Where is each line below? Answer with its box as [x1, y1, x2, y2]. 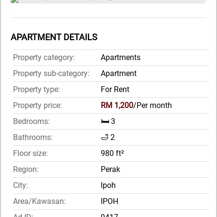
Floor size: [13, 149, 48, 158]
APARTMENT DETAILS [11, 32, 97, 43]
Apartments [101, 53, 140, 62]
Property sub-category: [13, 69, 90, 78]
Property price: [13, 101, 62, 110]
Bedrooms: [13, 117, 50, 126]
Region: [13, 165, 39, 174]
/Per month [133, 101, 172, 110]
